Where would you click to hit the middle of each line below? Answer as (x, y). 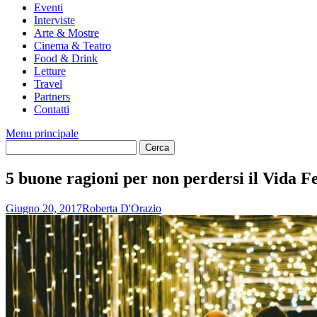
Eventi (48, 7)
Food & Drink (66, 58)
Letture (50, 71)
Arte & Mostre (67, 33)
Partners (52, 97)
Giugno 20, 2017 (44, 208)
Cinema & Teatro (73, 46)
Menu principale (42, 133)
